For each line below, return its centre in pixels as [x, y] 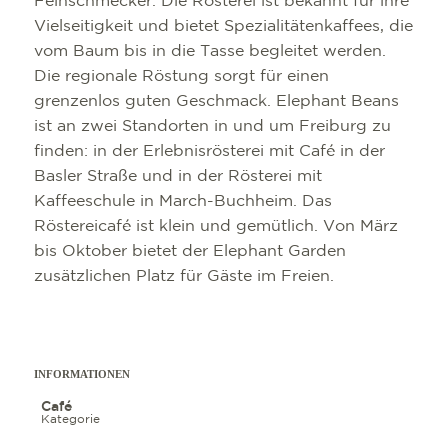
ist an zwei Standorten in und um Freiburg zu [213, 127]
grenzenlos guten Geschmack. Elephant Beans [217, 102]
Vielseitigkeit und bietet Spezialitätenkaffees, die [224, 27]
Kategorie [71, 420]
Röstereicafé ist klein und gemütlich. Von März [216, 227]
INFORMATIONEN [82, 375]
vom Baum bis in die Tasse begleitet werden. [210, 52]
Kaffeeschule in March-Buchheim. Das [183, 202]
